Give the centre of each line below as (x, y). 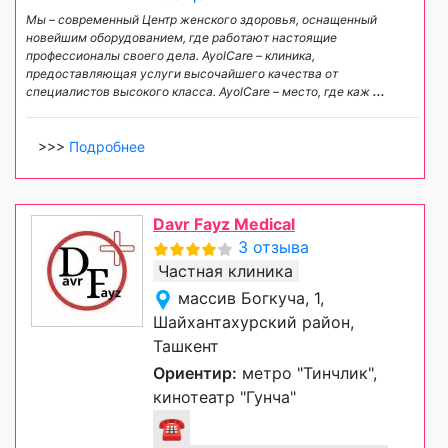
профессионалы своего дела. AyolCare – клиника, (170, 55)
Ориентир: (195, 372)
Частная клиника (225, 270)
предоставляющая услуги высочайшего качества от (182, 73)
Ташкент (186, 345)
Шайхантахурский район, (253, 321)
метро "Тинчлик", (307, 372)
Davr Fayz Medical (224, 223)
